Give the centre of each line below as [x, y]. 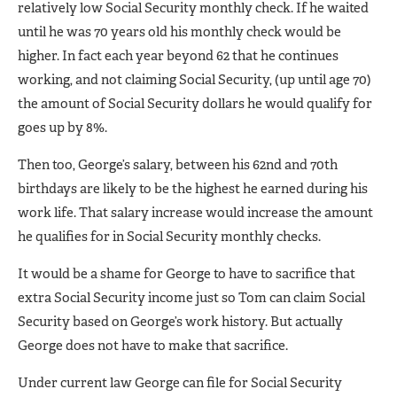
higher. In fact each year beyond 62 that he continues [178, 55]
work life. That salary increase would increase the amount [195, 212]
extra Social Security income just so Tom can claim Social [191, 297]
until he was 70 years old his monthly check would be [179, 31]
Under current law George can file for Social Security [180, 382]
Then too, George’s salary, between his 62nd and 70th [178, 164]
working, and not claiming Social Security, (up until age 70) [195, 79]
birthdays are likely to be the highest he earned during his [193, 188]
